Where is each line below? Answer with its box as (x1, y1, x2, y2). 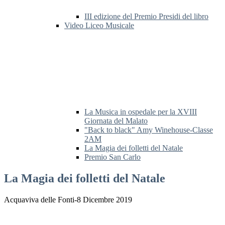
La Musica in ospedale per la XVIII (84, 107, 197, 117)
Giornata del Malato (84, 117, 148, 126)
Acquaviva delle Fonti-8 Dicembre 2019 (4, 195, 132, 204)
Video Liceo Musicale (64, 21, 134, 30)
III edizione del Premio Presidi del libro (84, 12, 208, 21)
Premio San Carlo (84, 153, 141, 162)
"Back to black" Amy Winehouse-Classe (84, 126, 213, 135)
